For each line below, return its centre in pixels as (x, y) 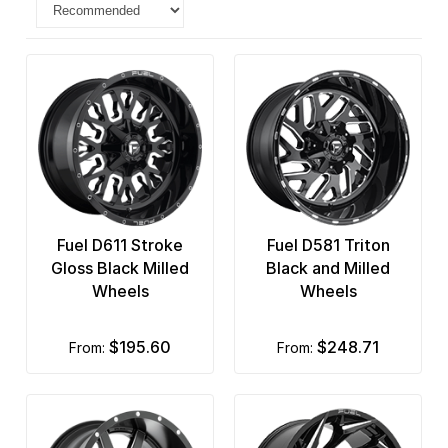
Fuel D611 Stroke (120, 245)
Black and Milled (328, 268)
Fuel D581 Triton (328, 245)
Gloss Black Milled (120, 268)
